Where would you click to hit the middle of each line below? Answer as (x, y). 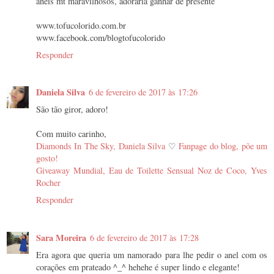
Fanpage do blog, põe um (223, 146)
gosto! (47, 158)
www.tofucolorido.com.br (81, 25)
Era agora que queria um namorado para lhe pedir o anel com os (152, 255)
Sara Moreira (61, 238)
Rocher (48, 183)
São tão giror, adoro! (72, 109)
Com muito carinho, (71, 134)
